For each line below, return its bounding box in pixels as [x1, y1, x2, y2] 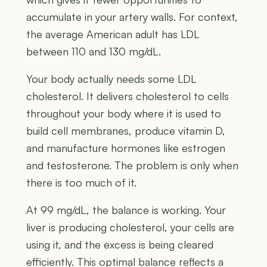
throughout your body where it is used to [26, 106, 221, 120]
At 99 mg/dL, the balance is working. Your [26, 203, 226, 216]
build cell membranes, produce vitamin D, [26, 123, 225, 137]
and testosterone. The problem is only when [26, 158, 238, 172]
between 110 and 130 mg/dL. [26, 44, 161, 58]
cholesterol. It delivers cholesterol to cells [26, 89, 229, 103]
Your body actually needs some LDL [26, 72, 196, 85]
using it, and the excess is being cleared [26, 237, 213, 251]
